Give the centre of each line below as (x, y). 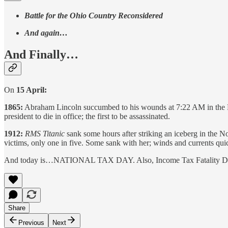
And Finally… (41, 55)
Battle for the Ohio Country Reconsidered (94, 16)
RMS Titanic (46, 134)
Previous (31, 223)
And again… (46, 33)
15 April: (32, 90)
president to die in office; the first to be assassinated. (87, 117)
